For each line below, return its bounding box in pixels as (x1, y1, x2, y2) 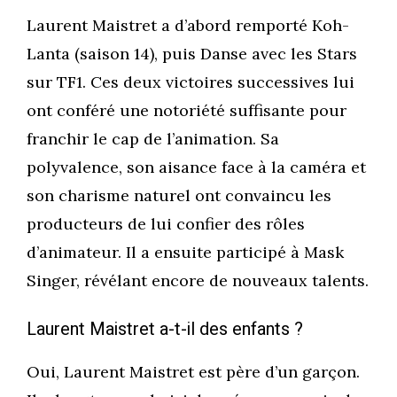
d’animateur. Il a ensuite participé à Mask (27, 242, 344, 263)
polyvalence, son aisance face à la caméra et (27, 157, 366, 178)
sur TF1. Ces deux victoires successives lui (27, 72, 354, 93)
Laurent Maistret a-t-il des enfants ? (27, 316, 303, 343)
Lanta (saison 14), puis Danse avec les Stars (27, 43, 357, 65)
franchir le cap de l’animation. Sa (27, 128, 279, 150)
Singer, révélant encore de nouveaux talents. (27, 270, 369, 292)
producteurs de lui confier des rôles (27, 214, 305, 235)
